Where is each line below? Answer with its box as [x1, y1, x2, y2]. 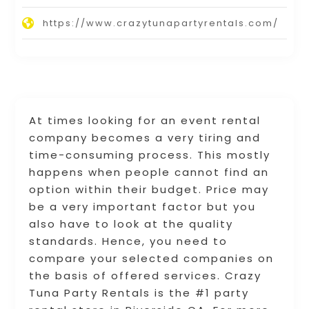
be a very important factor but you [29, 199, 257, 215]
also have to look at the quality [29, 217, 234, 232]
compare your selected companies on [29, 251, 275, 266]
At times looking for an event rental [29, 113, 261, 128]
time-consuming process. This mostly [29, 148, 271, 163]
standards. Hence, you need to [29, 234, 228, 249]
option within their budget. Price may [29, 182, 270, 197]
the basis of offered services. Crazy [29, 268, 262, 283]
